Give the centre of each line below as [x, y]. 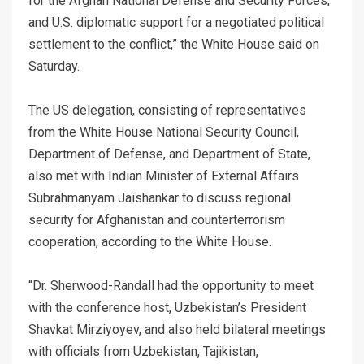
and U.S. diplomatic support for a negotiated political [176, 22]
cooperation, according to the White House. [150, 241]
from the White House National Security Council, [164, 132]
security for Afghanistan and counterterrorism [157, 219]
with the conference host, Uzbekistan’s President [167, 307]
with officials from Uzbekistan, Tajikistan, [143, 351]
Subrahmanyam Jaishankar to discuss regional [160, 197]
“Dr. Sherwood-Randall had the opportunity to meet [171, 285]
